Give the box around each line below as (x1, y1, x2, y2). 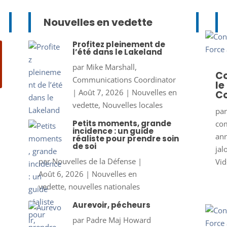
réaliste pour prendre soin (72, 133, 179, 144)
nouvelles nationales (68, 181, 140, 192)
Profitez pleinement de (72, 39, 165, 50)
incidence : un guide (72, 125, 154, 136)
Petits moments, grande (72, 118, 171, 129)
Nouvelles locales (102, 99, 163, 110)
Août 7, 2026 (78, 87, 124, 97)
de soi (72, 140, 96, 152)
